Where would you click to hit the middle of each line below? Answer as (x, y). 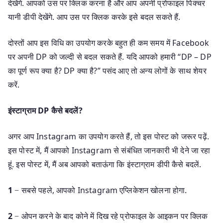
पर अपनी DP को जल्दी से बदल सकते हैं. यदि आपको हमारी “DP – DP (110, 56)
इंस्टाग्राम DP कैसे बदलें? (45, 110)
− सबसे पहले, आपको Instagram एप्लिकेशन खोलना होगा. (100, 190)
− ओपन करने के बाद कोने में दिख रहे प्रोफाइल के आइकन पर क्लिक (110, 216)
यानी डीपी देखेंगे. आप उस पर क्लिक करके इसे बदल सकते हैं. (94, 17)
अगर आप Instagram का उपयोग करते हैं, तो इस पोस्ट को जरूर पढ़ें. (109, 136)
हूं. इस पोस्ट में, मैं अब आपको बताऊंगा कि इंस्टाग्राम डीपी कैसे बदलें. (105, 164)
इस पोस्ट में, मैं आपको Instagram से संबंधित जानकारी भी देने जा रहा (109, 150)
